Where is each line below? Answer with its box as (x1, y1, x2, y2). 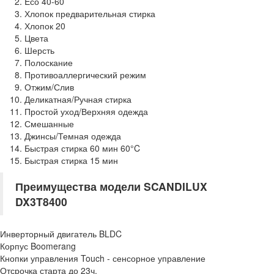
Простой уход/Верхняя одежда (24, 105, 148, 117)
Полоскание (24, 56, 73, 68)
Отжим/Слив (24, 81, 74, 93)
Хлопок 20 (24, 20, 65, 32)
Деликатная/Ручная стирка (24, 93, 131, 105)
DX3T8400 (15, 194, 67, 209)
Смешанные (24, 117, 74, 130)
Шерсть (24, 44, 54, 56)
